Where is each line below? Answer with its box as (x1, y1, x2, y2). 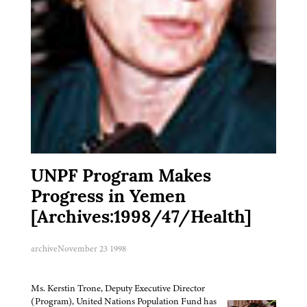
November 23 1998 (58, 242, 126, 255)
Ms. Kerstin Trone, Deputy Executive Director (31, 281, 205, 295)
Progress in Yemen (31, 188, 186, 206)
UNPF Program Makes (31, 168, 211, 186)
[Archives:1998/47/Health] (31, 209, 251, 227)
